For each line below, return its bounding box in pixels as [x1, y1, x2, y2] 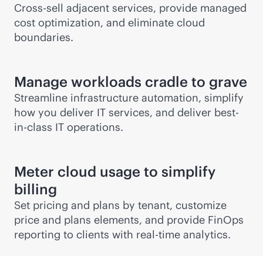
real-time [136, 228, 180, 241]
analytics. [180, 228, 231, 241]
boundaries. [14, 31, 73, 44]
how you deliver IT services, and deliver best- [14, 106, 239, 119]
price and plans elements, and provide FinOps [14, 213, 244, 227]
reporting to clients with [14, 228, 136, 241]
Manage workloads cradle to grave [14, 73, 247, 90]
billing [14, 180, 57, 198]
